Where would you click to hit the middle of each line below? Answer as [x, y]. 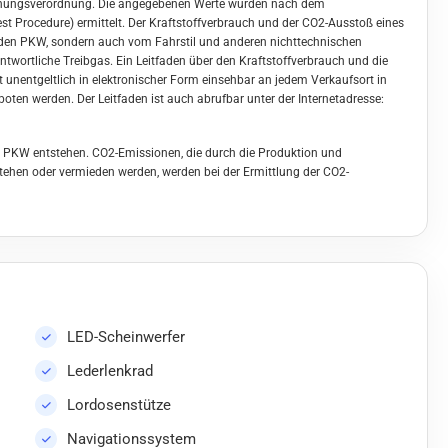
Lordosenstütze [119, 405]
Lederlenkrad [110, 371]
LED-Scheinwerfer [126, 337]
